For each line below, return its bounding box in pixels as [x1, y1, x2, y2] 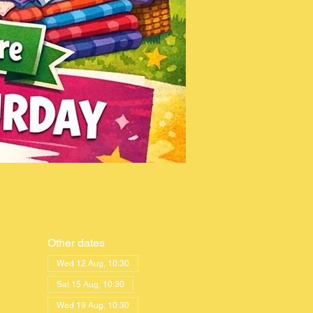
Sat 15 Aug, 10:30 [56, 279, 124, 289]
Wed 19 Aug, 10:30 [56, 300, 129, 310]
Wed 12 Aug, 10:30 [56, 259, 129, 268]
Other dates [47, 236, 105, 249]
